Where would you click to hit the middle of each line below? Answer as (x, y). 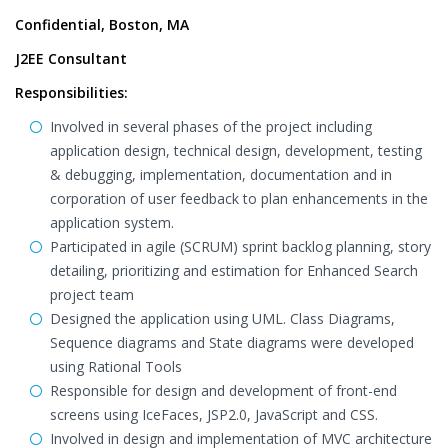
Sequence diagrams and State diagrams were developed (232, 342)
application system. (112, 222)
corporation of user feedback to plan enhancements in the (239, 198)
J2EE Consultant (71, 58)
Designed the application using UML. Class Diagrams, (222, 318)
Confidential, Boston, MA (102, 24)
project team (92, 294)
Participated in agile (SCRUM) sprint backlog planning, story (240, 246)
